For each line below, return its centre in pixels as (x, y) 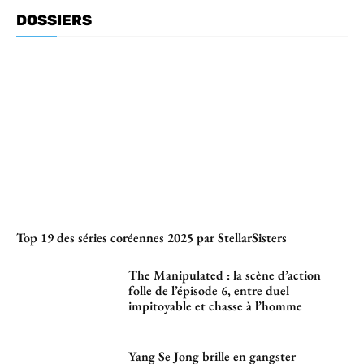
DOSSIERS (54, 20)
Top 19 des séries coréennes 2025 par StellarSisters (152, 237)
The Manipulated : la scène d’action (225, 275)
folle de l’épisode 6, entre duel (209, 290)
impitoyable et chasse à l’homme (216, 305)
